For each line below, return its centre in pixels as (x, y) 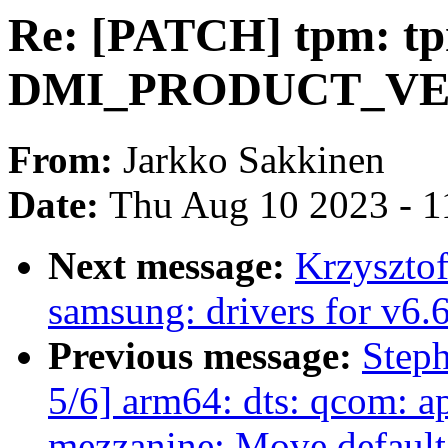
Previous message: (205, 356)
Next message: (171, 266)
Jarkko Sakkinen (254, 160)
